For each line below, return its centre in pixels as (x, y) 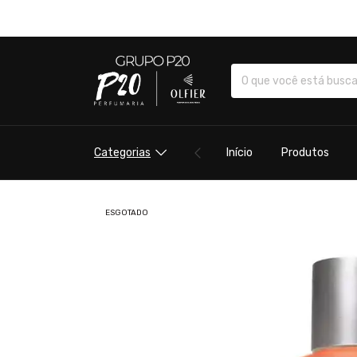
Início (239, 153)
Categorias (122, 153)
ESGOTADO (127, 212)
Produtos (305, 153)
